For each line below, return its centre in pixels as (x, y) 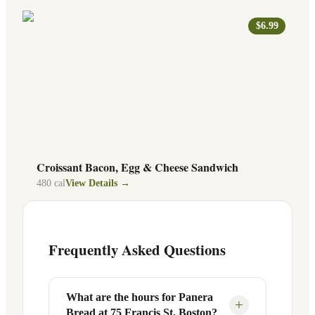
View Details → (98, 184)
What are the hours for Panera (140, 297)
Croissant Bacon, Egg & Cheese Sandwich (137, 167)
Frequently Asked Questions (137, 249)
